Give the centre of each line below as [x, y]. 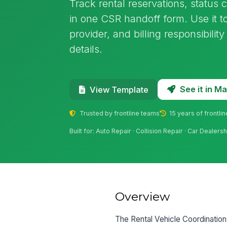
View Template [119, 89]
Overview [143, 196]
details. [86, 49]
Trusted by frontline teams [119, 113]
